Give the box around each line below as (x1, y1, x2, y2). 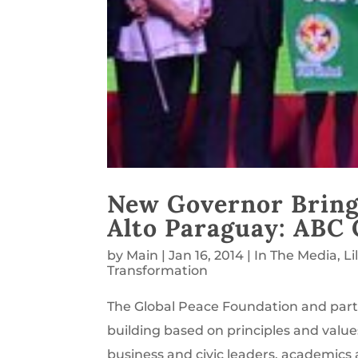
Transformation (107, 263, 209, 279)
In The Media (254, 248, 338, 264)
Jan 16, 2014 (169, 248, 245, 264)
